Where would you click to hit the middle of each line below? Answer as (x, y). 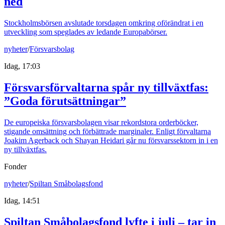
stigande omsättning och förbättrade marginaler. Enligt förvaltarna (107, 131)
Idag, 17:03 (22, 66)
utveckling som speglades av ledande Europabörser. (86, 32)
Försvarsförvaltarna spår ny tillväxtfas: (106, 87)
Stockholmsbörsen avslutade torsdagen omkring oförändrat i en (104, 23)
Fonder (15, 166)
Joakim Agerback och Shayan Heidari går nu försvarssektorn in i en (111, 140)
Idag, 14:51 (22, 200)
